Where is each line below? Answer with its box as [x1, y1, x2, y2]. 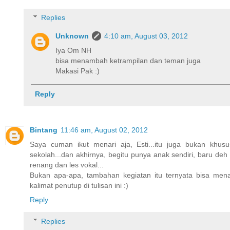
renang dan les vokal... [30, 161, 104, 169]
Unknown [55, 31, 89, 40]
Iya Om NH [55, 46, 92, 54]
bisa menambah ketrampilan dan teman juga [55, 56, 201, 65]
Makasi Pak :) [55, 66, 100, 75]
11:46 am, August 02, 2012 [61, 126, 148, 135]
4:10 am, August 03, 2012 [104, 31, 188, 40]
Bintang [30, 126, 57, 135]
